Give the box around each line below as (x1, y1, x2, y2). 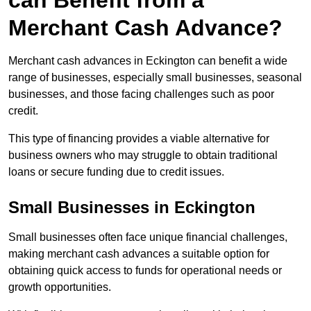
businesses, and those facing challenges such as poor (8, 88, 274, 101)
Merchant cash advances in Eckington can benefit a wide (8, 55, 287, 67)
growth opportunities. (8, 281, 111, 294)
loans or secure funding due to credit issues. (8, 166, 224, 178)
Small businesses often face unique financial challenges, (8, 231, 287, 244)
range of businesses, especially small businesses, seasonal (8, 72, 302, 84)
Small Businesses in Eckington (8, 198, 255, 217)
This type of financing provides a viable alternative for (8, 133, 269, 145)
